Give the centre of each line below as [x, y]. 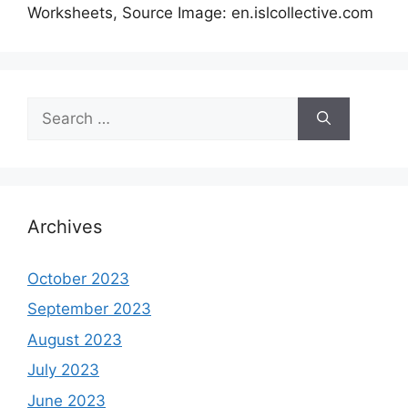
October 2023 [78, 278]
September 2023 [89, 309]
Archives [65, 226]
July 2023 [63, 370]
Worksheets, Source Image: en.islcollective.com [200, 12]
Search [52, 107]
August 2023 [75, 339]
